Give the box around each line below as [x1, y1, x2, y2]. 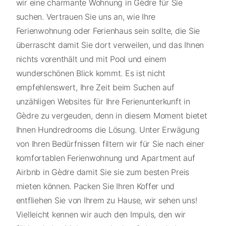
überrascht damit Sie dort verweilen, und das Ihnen [16, 40, 204, 50]
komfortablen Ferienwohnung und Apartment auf [16, 153, 195, 163]
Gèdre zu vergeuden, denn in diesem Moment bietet [16, 110, 207, 121]
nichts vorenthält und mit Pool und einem [16, 54, 166, 65]
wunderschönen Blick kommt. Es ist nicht [16, 68, 165, 79]
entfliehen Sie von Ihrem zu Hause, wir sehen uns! [16, 195, 197, 206]
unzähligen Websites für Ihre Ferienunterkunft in [16, 96, 190, 107]
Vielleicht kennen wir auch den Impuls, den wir [16, 209, 186, 220]
